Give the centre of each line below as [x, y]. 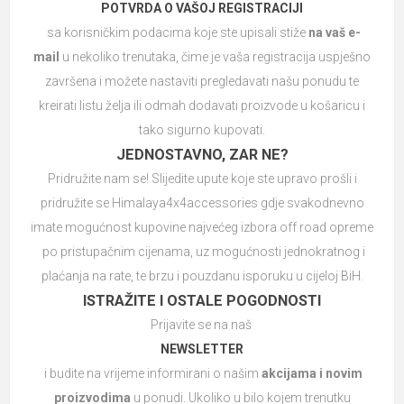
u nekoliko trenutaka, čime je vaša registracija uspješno [216, 57]
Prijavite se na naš [202, 325]
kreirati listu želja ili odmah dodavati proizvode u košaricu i [202, 106]
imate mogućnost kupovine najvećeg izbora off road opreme [202, 228]
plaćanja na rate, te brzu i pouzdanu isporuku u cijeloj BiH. [202, 276]
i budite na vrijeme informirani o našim [151, 374]
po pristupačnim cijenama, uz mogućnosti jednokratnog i [202, 252]
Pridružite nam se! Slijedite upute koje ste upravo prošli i [202, 179]
